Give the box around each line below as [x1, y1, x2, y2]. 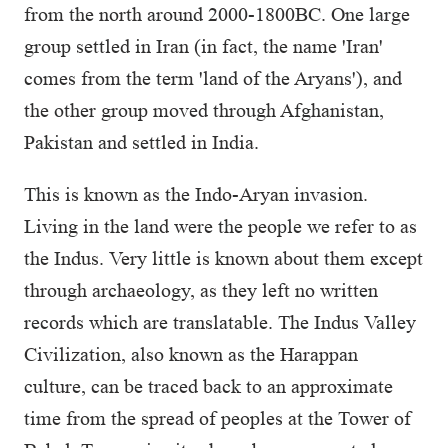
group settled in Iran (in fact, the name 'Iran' [24, 35, 383, 57]
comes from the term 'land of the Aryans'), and [24, 67, 402, 89]
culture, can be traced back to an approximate [24, 375, 393, 397]
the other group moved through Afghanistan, [24, 99, 384, 121]
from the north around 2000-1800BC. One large [24, 3, 410, 25]
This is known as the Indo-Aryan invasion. [24, 183, 368, 205]
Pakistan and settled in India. [24, 131, 264, 153]
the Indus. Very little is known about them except [24, 247, 423, 269]
